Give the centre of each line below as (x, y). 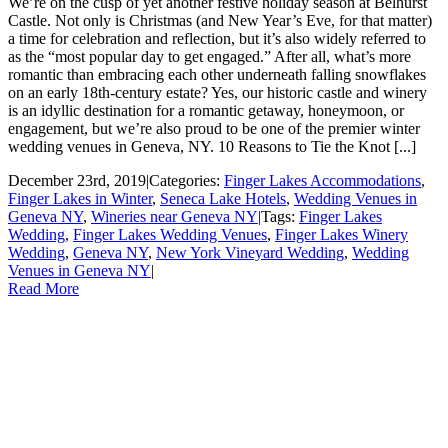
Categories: (186, 180)
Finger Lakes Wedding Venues (170, 234)
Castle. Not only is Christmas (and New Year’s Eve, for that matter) (220, 20)
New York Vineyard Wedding (250, 252)
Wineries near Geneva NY (174, 216)
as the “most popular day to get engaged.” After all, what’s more (209, 56)
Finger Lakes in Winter (80, 198)
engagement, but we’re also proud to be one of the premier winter (214, 128)
